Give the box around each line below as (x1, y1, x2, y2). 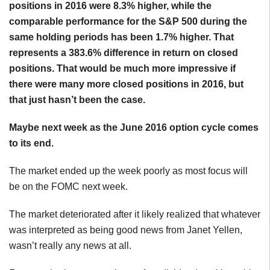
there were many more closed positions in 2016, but (9, 79, 243, 89)
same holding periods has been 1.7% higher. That (9, 32, 234, 42)
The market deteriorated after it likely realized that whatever (9, 209, 260, 219)
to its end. (9, 138, 54, 148)
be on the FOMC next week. (9, 181, 128, 192)
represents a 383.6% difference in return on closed (9, 48, 238, 58)
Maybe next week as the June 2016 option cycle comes (9, 122, 259, 133)
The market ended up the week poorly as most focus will (9, 166, 248, 176)
